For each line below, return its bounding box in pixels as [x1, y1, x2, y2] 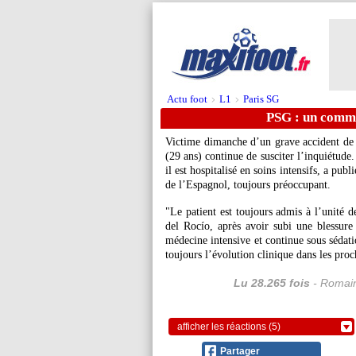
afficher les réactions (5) [177, 321, 281, 332]
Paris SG [243, 93, 279, 105]
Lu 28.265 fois [233, 277, 310, 289]
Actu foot [167, 93, 207, 105]
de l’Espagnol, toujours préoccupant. [165, 179, 331, 191]
